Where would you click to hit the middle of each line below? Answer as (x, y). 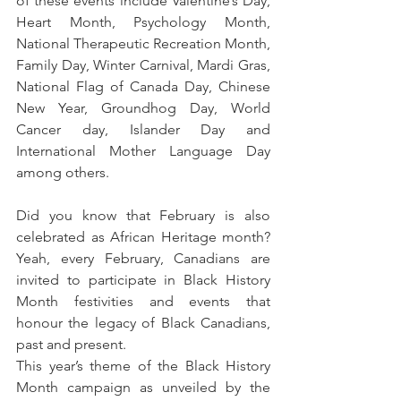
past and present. (71, 344)
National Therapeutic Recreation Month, (143, 43)
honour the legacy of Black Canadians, (143, 322)
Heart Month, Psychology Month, (143, 21)
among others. (63, 172)
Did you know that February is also (143, 215)
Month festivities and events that (143, 301)
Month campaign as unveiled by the (143, 387)
